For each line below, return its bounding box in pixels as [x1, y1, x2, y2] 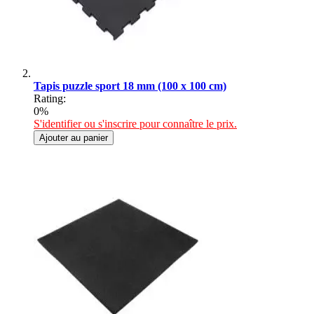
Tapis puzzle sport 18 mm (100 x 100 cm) [34, 79, 226, 92]
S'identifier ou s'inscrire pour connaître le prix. [34, 117, 237, 130]
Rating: [34, 92, 66, 104]
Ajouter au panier [39, 132, 108, 143]
